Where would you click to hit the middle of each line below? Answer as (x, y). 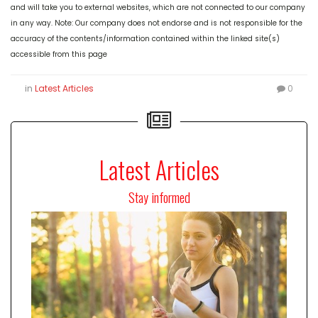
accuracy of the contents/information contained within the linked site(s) (145, 38)
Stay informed (159, 196)
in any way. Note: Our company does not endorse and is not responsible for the (157, 23)
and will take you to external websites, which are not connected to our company (158, 7)
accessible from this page (59, 54)
